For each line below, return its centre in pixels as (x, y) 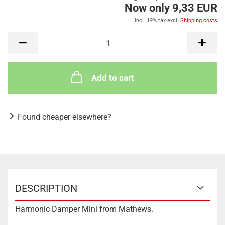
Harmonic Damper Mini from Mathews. (84, 209)
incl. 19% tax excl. (157, 20)
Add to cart (113, 78)
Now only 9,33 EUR (171, 8)
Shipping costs (199, 20)
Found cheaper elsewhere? (65, 117)
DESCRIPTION (46, 188)
